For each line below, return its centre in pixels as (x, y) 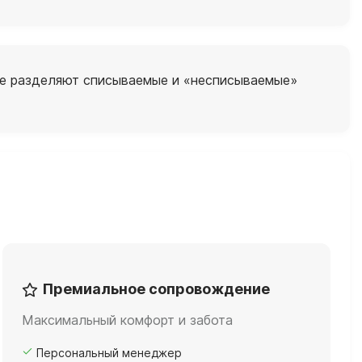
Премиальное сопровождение (156, 288)
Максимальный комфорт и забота (127, 320)
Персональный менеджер (109, 352)
